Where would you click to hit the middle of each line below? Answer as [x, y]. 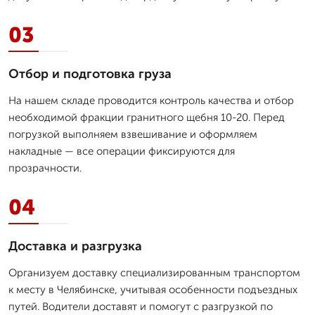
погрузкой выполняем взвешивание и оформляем [133, 134]
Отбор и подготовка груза [90, 73]
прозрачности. [45, 168]
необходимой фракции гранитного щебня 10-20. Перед [147, 117]
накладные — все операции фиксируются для [122, 151]
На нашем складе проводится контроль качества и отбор [151, 100]
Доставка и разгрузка [75, 246]
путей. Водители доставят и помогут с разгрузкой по [141, 306]
